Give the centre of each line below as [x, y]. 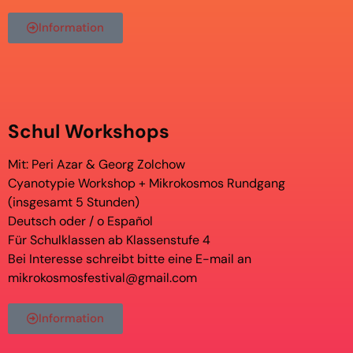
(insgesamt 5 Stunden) [74, 202]
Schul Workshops [89, 131]
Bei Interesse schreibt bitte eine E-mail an [130, 258]
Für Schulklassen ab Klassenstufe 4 [109, 240]
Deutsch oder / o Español [80, 221]
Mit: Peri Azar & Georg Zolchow [97, 164]
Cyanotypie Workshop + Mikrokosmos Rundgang [147, 183]
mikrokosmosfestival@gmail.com [102, 277]
